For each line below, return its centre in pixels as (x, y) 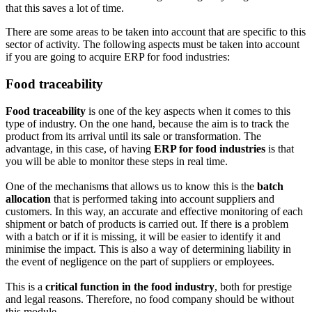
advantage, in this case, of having (80, 148)
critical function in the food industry (130, 286)
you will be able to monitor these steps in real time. (117, 161)
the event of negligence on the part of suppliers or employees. (140, 261)
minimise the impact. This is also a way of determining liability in (148, 249)
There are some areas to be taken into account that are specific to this (156, 32)
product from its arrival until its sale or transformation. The (133, 136)
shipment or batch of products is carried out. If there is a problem (147, 224)
